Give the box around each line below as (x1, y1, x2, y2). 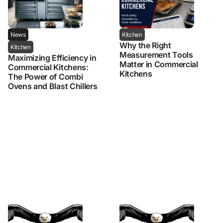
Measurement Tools (119, 49, 193, 60)
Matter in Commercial (119, 59, 198, 69)
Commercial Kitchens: (8, 62, 89, 72)
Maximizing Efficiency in (8, 52, 97, 63)
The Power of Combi (8, 71, 83, 82)
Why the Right (119, 40, 171, 50)
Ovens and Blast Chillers (8, 81, 98, 91)
